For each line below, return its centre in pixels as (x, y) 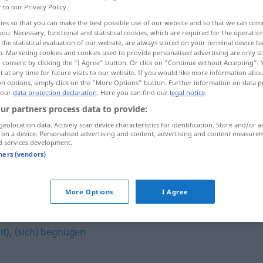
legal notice (187, 92)
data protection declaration (55, 92)
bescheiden (114, 130)
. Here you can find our (133, 92)
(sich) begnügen (50, 232)
